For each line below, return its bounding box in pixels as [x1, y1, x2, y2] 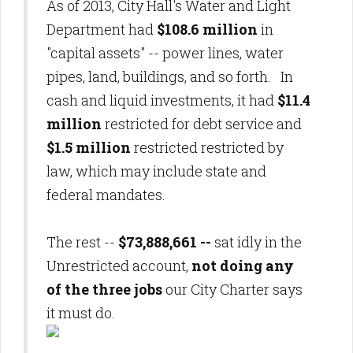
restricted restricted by [131, 138, 284, 158]
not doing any [191, 256, 294, 276]
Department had [46, 20, 157, 39]
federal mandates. [46, 185, 169, 205]
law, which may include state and [46, 162, 266, 181]
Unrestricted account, [46, 256, 191, 276]
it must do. [46, 303, 121, 323]
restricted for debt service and [102, 114, 302, 134]
